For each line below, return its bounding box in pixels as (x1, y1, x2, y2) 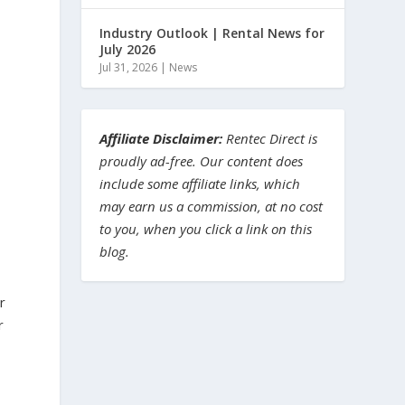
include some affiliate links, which (99, 174, 301, 193)
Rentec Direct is (222, 128, 318, 147)
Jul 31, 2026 (99, 59, 158, 75)
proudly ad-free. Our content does (99, 151, 304, 170)
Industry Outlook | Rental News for (99, 24, 325, 42)
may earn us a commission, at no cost (99, 196, 324, 215)
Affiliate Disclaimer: (99, 128, 223, 147)
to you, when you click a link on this (99, 219, 313, 238)
